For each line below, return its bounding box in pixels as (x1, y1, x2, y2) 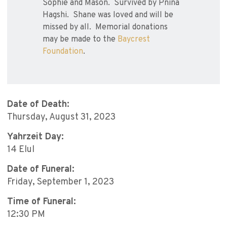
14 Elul (7, 144, 34, 156)
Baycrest (118, 34, 150, 45)
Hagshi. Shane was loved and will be (43, 10, 173, 21)
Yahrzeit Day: (7, 131, 64, 143)
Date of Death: (7, 99, 69, 111)
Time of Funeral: (7, 196, 76, 208)
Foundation (43, 47, 83, 57)
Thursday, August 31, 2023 (7, 111, 116, 124)
